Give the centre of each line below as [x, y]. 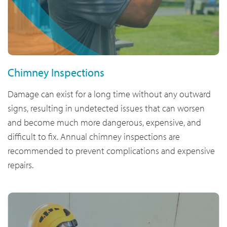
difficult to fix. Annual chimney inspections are [94, 136]
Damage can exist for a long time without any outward [109, 94]
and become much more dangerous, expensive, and [104, 122]
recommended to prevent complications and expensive [111, 150]
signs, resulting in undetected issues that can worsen [106, 108]
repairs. [21, 165]
